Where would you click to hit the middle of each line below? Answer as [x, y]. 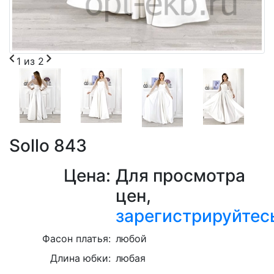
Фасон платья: [77, 239]
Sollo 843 [48, 146]
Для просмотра [181, 176]
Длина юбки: [81, 258]
